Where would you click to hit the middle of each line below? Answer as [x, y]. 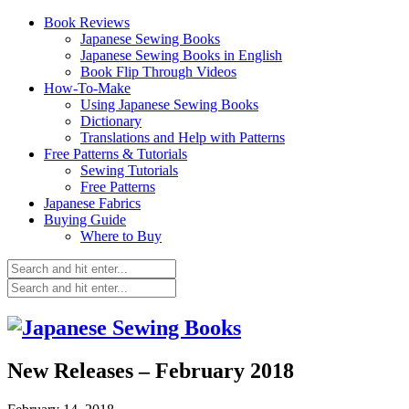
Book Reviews [87, 22]
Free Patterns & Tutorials [115, 154]
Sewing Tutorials [129, 170]
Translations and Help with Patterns [183, 137]
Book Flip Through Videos [158, 72]
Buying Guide [85, 220]
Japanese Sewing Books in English [181, 55]
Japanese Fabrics [92, 203]
